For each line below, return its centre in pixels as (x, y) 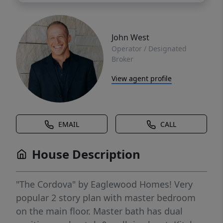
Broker (122, 59)
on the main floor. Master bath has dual (99, 211)
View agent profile (142, 78)
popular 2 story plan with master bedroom (106, 198)
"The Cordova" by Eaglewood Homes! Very (104, 184)
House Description (86, 154)
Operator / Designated (149, 49)
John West (130, 37)
